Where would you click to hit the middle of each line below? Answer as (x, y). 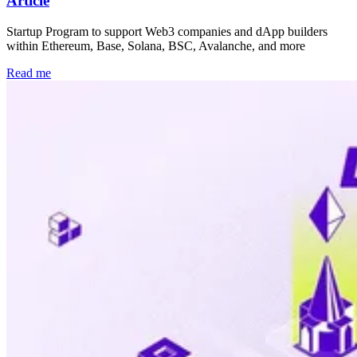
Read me (29, 73)
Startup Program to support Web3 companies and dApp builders (167, 31)
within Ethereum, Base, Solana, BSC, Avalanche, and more (156, 45)
